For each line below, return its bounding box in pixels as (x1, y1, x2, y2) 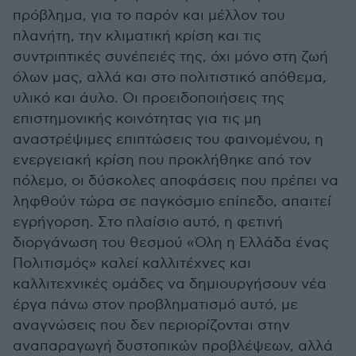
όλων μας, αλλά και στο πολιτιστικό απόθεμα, (13, 69, 327, 86)
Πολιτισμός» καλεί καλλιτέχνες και (13, 255, 251, 272)
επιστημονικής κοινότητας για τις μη (13, 110, 261, 127)
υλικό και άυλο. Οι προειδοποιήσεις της (13, 90, 284, 106)
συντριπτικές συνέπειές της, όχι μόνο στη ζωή (13, 48, 328, 65)
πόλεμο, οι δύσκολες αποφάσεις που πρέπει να (13, 172, 339, 189)
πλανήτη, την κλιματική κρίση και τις (13, 28, 261, 44)
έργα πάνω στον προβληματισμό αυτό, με (13, 296, 298, 313)
